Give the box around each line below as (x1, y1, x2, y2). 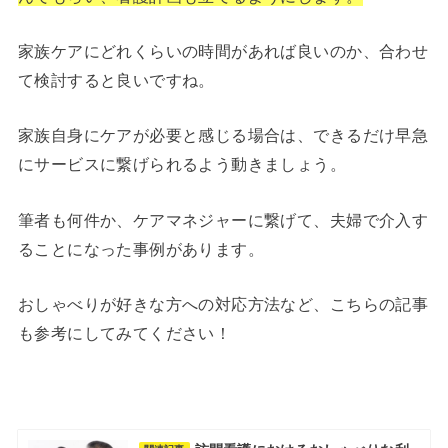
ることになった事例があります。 (17, 239, 265, 258)
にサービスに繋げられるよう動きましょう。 (17, 155, 347, 174)
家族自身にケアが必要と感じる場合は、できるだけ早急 (17, 126, 429, 145)
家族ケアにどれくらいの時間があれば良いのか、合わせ (17, 42, 429, 61)
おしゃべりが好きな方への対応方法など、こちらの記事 (17, 295, 429, 314)
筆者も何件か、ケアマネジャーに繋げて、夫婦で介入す (17, 210, 429, 229)
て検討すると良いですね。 (17, 71, 215, 90)
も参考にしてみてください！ (17, 324, 232, 343)
